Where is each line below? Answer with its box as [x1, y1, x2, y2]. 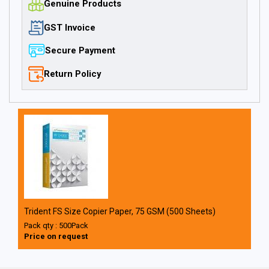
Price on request [24, 232, 88, 241]
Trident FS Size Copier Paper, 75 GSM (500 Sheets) [24, 207, 216, 216]
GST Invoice [44, 22, 95, 33]
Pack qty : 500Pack [24, 221, 88, 230]
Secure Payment [45, 45, 115, 56]
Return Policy [44, 68, 101, 79]
